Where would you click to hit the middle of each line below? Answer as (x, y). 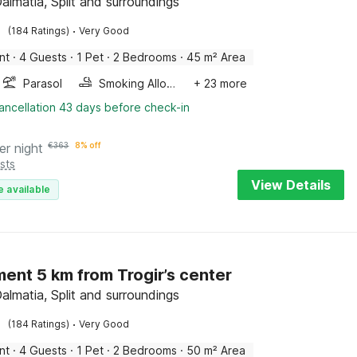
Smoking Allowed (171, 83)
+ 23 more (221, 83)
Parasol (43, 83)
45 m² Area (216, 57)
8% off (88, 145)
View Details (291, 185)
